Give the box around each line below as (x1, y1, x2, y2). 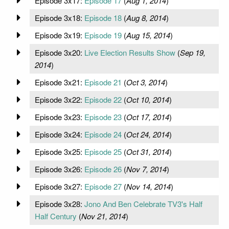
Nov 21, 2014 (81, 210, 126, 221)
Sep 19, (179, 47, 205, 58)
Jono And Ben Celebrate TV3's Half (84, 198, 202, 209)
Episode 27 (84, 180, 122, 192)
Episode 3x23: (34, 111, 84, 122)
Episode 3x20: (34, 47, 84, 58)
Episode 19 (84, 29, 122, 40)
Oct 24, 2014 (126, 128, 169, 140)
